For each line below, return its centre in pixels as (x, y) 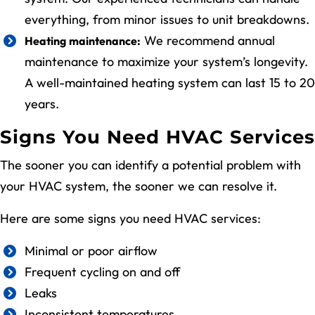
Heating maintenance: (83, 40)
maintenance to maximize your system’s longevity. (166, 61)
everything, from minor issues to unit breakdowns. (167, 19)
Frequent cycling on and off (102, 271)
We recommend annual (208, 40)
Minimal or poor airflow (91, 250)
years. (42, 103)
